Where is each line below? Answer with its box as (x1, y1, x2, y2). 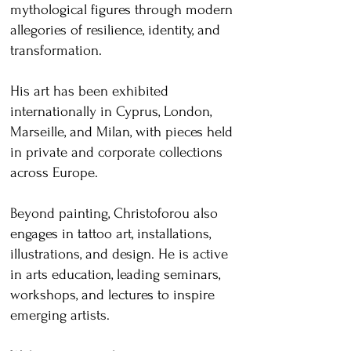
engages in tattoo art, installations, (10, 226, 211, 242)
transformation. (10, 42, 102, 59)
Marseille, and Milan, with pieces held (10, 124, 233, 140)
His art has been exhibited (10, 83, 168, 100)
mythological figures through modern (10, 2, 233, 18)
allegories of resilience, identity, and (10, 22, 220, 38)
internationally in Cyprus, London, (10, 103, 212, 120)
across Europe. (10, 165, 98, 181)
